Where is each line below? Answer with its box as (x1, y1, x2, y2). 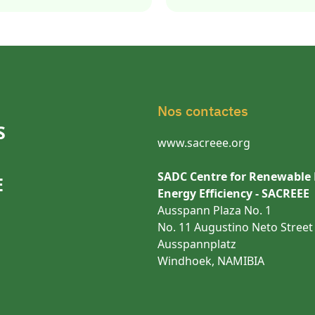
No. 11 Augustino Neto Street (157, 219, 313, 235)
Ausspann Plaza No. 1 (157, 202, 271, 218)
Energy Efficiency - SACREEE (157, 186, 309, 201)
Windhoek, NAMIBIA (157, 253, 264, 269)
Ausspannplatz (157, 236, 236, 252)
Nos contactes (157, 101, 248, 120)
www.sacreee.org (157, 135, 250, 150)
